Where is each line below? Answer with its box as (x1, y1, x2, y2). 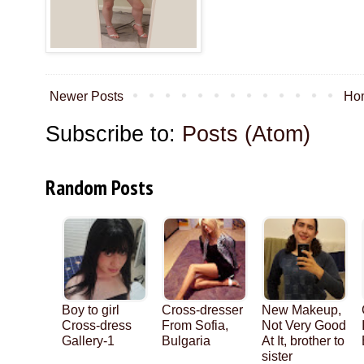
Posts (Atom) (182, 121, 310, 147)
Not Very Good (262, 318, 346, 333)
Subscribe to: (45, 121, 182, 147)
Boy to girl (62, 303, 119, 318)
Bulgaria (162, 334, 210, 349)
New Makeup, (262, 303, 341, 318)
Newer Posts (50, 89, 123, 104)
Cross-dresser (162, 303, 243, 318)
